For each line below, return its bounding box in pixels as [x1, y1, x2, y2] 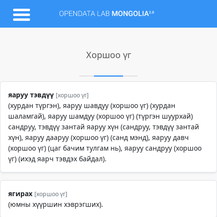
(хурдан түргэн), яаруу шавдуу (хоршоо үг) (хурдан [8, 101, 175, 110]
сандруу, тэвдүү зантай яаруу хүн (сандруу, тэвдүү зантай [8, 122, 199, 131]
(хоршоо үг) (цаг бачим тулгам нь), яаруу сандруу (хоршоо [8, 143, 201, 153]
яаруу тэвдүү [8, 90, 54, 99]
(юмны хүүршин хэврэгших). [8, 200, 103, 209]
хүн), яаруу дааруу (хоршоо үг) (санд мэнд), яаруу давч [8, 133, 189, 142]
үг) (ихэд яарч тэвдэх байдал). [8, 154, 107, 163]
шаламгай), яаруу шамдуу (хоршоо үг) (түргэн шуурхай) [8, 111, 193, 121]
